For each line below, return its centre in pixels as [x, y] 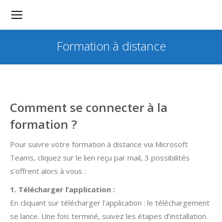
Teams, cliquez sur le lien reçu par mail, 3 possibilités [100, 158]
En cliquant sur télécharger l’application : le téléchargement [110, 203]
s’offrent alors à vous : [48, 171]
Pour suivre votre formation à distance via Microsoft [99, 144]
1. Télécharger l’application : [62, 189]
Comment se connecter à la [89, 107]
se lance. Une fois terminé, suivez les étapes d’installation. [109, 216]
